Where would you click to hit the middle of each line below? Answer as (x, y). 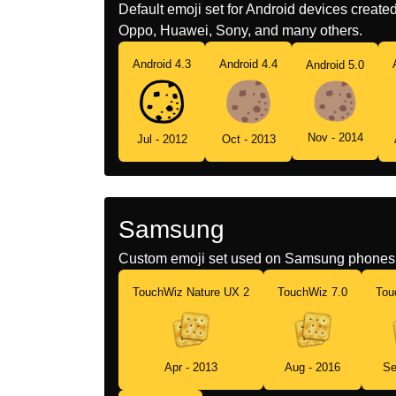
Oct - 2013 (248, 139)
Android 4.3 (162, 64)
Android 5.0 (335, 65)
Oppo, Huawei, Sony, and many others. (240, 30)
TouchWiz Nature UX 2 (191, 292)
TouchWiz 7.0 (312, 292)
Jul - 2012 (162, 139)
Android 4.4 (248, 64)
